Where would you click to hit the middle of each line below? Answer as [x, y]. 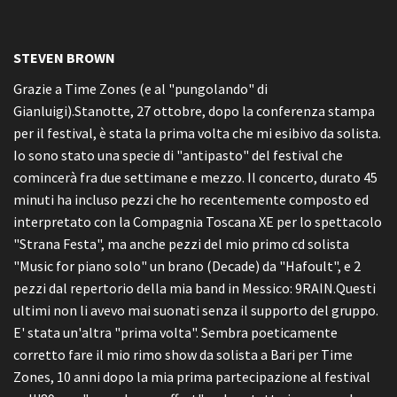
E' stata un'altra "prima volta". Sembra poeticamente [175, 332]
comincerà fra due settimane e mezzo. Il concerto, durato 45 [195, 177]
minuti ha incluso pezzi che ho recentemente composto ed [191, 199]
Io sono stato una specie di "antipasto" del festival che [178, 155]
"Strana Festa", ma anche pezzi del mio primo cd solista [181, 244]
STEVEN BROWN [64, 58]
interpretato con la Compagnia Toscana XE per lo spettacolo [198, 222]
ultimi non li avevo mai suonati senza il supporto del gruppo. [196, 310]
